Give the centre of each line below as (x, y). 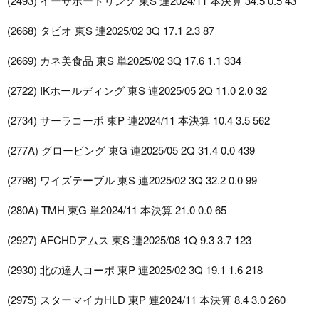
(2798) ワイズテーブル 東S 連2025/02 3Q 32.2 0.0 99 (132, 180)
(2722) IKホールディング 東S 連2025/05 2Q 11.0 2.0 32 (137, 90)
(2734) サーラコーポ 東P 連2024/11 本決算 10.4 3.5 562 (138, 120)
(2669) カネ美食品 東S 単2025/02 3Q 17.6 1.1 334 (124, 61)
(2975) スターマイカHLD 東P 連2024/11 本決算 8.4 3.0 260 (146, 300)
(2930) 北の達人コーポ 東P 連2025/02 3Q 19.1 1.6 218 (135, 270)
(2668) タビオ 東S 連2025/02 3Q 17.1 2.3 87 (111, 31)
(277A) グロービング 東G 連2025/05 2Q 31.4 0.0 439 (131, 150)
